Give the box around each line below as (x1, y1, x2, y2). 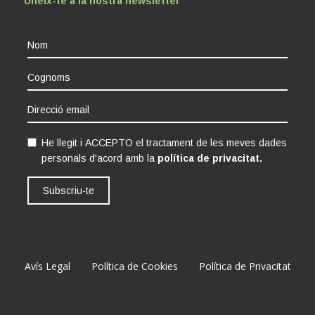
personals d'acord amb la (41, 152, 158, 164)
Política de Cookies (91, 259, 178, 273)
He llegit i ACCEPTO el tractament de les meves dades (41, 136, 288, 148)
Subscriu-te (43, 184, 95, 196)
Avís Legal (24, 259, 70, 273)
